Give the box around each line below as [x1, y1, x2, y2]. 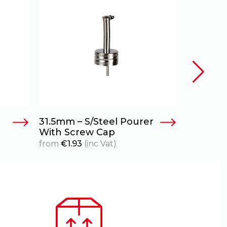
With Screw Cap [39, 127, 115, 138]
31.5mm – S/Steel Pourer [39, 116, 154, 128]
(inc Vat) [82, 139, 117, 149]
